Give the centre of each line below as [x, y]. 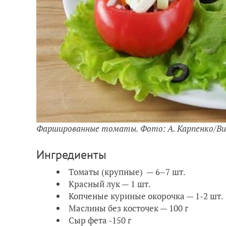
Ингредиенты [71, 154]
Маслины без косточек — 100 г [128, 208]
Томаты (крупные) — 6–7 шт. [127, 172]
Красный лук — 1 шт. [110, 184]
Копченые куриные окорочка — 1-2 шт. [146, 196]
